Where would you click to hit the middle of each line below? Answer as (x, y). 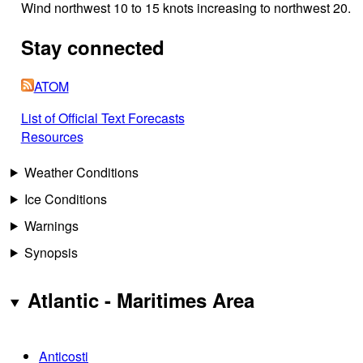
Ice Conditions (65, 199)
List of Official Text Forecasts (102, 117)
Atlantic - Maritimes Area (141, 299)
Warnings (51, 225)
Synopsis (51, 252)
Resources (52, 136)
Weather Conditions (81, 172)
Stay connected (92, 47)
